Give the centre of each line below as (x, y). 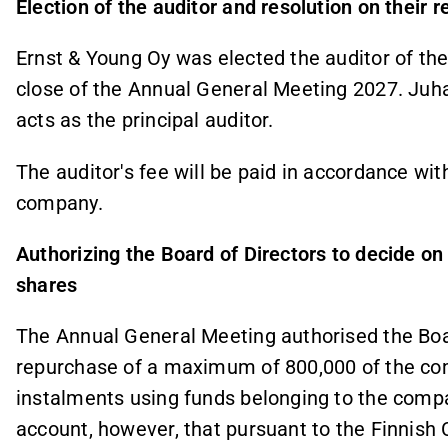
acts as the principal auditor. (145, 120)
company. (59, 202)
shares (47, 284)
